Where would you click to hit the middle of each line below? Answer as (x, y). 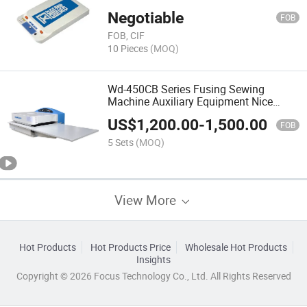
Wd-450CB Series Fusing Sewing (186, 89)
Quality (125, 113)
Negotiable (146, 18)
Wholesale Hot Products (236, 247)
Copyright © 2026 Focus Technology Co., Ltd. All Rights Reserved (153, 276)
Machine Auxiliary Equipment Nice (191, 101)
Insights (153, 259)
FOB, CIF (126, 35)
